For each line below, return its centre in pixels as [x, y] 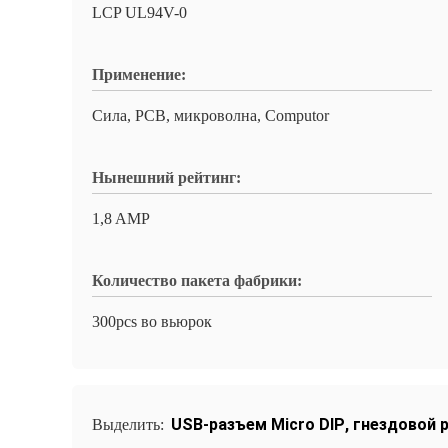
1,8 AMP [121, 218]
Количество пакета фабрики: [197, 280]
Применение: [139, 74]
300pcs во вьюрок [152, 321]
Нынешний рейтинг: [166, 177]
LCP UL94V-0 [139, 12]
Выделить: [130, 424]
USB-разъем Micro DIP [258, 424]
